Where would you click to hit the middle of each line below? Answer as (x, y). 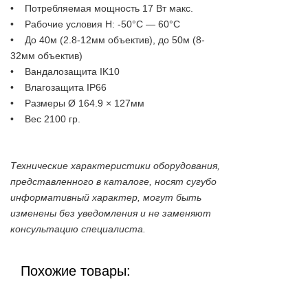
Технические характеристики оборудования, (115, 165)
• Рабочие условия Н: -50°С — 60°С (95, 24)
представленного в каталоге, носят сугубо (113, 181)
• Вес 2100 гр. (45, 119)
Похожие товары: (76, 271)
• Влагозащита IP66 (58, 87)
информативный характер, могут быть (106, 197)
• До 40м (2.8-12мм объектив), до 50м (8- (108, 40)
